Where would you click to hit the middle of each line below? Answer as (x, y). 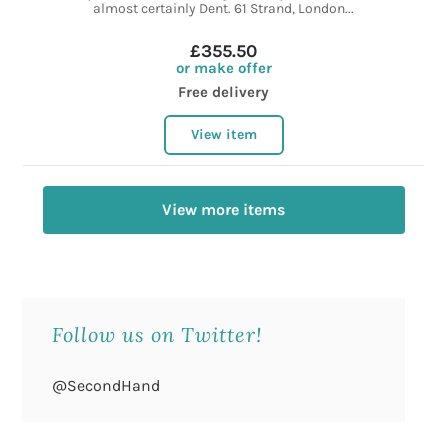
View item (223, 135)
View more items (224, 210)
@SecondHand (106, 386)
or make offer (223, 68)
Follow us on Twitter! (157, 334)
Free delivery (224, 92)
